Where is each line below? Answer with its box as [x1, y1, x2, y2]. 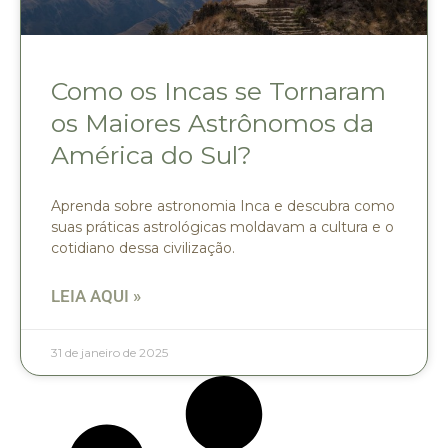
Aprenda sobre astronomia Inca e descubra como [51, 197, 395, 216]
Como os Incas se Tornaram [51, 76, 386, 107]
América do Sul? [51, 140, 252, 171]
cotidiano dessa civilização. [51, 239, 235, 258]
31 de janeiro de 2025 [51, 345, 168, 361]
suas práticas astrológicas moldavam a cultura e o [51, 218, 394, 237]
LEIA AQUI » [51, 286, 141, 307]
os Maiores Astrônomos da [51, 108, 374, 139]
